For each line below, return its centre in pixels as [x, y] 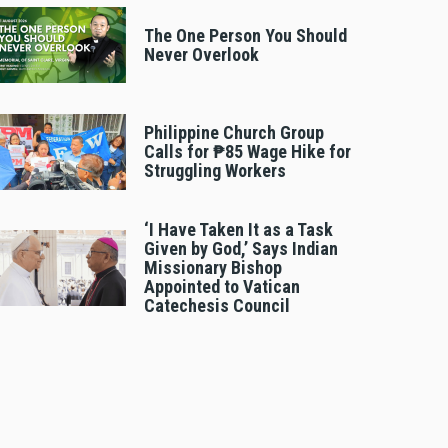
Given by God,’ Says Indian [241, 249]
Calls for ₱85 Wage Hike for [247, 152]
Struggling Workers [215, 171]
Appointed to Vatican [222, 287]
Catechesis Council [217, 306]
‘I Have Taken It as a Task [238, 230]
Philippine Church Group [234, 133]
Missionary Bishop [213, 268]
